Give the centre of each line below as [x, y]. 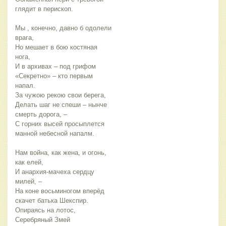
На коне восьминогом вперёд [60, 191]
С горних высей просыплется [60, 124]
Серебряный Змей [43, 220]
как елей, [29, 162]
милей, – [29, 182]
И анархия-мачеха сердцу [55, 172]
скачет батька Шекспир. [52, 201]
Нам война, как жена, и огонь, [61, 153]
